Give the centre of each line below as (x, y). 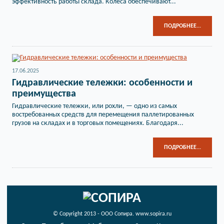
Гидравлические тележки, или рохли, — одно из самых (94, 106)
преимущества (44, 94)
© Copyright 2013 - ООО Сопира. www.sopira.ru (112, 214)
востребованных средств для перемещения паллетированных (103, 115)
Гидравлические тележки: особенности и (102, 83)
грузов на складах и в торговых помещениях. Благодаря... (98, 123)
